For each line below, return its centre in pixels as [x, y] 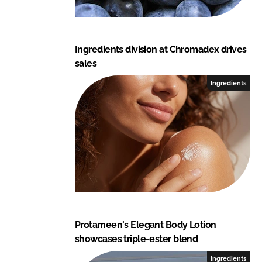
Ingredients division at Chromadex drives [161, 49]
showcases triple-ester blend [137, 239]
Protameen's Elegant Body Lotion [146, 225]
